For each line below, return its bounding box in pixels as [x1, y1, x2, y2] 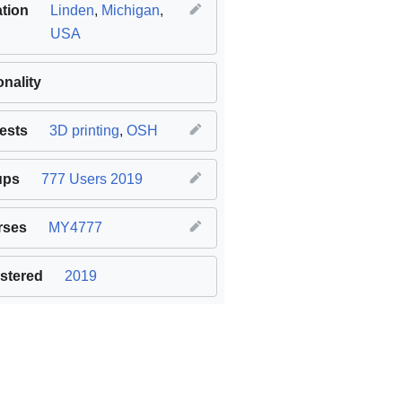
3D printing [49, 123, 119, 139]
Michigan [101, 3, 160, 19]
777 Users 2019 [41, 171, 143, 188]
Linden [50, 3, 94, 19]
